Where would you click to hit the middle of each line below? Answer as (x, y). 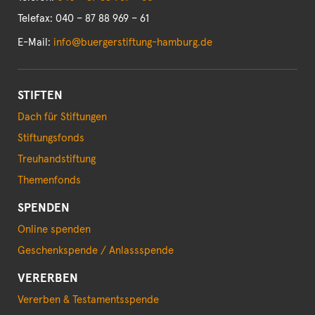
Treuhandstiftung (57, 160)
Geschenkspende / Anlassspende (96, 251)
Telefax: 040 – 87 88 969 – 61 (83, 19)
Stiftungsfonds (51, 139)
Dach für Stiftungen (62, 117)
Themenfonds (49, 181)
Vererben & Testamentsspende (88, 300)
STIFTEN (40, 96)
